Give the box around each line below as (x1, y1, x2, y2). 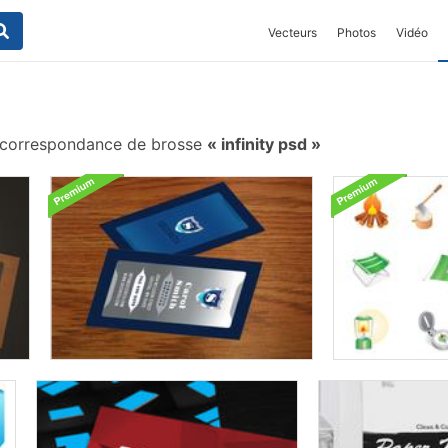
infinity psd (217, 134, 311, 154)
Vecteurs (268, 25, 317, 40)
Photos (337, 25, 376, 40)
